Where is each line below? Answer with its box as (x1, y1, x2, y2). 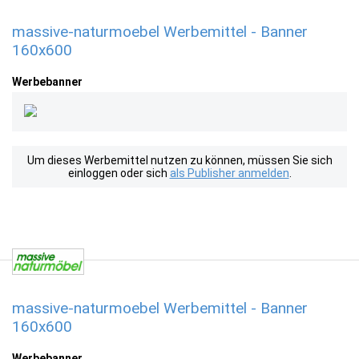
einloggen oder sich (67, 167, 170, 179)
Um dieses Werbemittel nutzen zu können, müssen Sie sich (26, 154, 333, 167)
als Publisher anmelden (169, 167, 289, 179)
